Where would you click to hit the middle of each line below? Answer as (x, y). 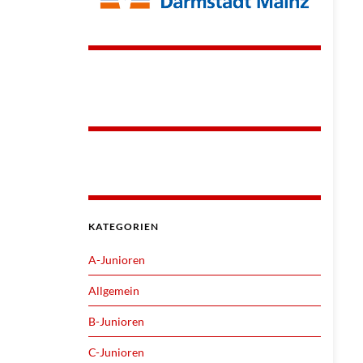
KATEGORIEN (123, 226)
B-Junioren (116, 321)
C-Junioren (116, 352)
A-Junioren (116, 259)
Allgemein (113, 290)
